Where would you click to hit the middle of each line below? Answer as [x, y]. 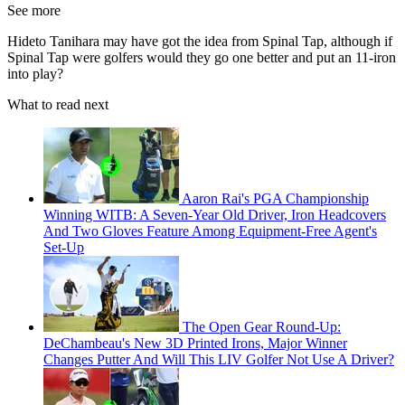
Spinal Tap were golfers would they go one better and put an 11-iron [202, 57]
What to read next [58, 104]
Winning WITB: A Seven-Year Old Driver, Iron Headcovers [215, 214]
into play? [35, 73]
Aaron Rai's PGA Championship [275, 198]
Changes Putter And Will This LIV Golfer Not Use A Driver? [219, 359]
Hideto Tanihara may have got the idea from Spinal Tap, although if [200, 41]
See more [34, 10]
